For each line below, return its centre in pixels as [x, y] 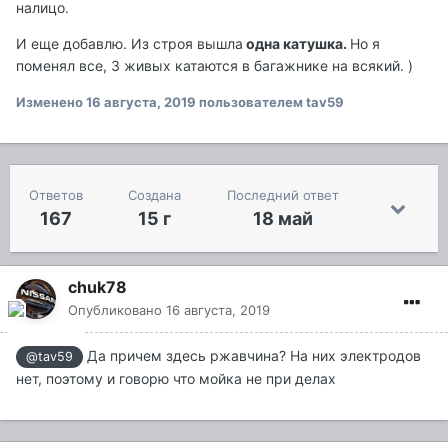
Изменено [51, 101]
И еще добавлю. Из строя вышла [129, 43]
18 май [283, 218]
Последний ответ [283, 194]
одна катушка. [296, 43]
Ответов [55, 194]
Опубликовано [117, 309]
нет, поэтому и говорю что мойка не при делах [176, 379]
